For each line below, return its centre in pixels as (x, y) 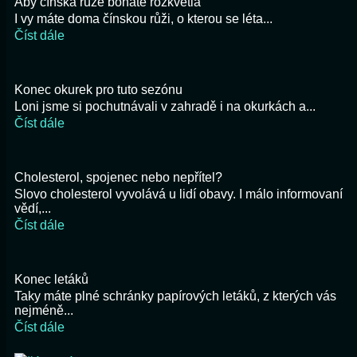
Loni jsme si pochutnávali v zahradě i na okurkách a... (165, 106)
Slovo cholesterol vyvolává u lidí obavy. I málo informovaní (178, 194)
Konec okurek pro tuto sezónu (98, 89)
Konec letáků (51, 279)
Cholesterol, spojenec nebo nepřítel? (118, 177)
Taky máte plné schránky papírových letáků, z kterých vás (175, 296)
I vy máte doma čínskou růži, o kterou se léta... (143, 18)
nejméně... (44, 310)
